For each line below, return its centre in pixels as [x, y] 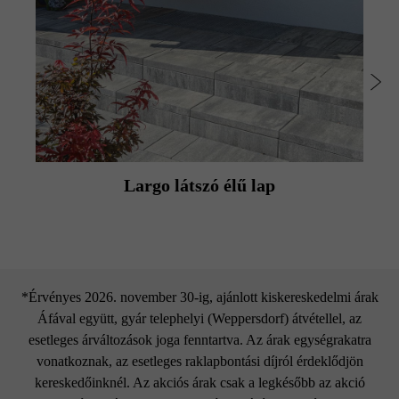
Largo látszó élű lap [199, 186]
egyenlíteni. [79, 56]
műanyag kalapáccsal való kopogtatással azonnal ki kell [202, 35]
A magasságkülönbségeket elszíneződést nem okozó [192, 13]
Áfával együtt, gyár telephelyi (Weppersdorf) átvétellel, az [199, 319]
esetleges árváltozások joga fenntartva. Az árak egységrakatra [199, 340]
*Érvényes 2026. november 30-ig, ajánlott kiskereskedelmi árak [199, 297]
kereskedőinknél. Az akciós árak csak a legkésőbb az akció [199, 383]
